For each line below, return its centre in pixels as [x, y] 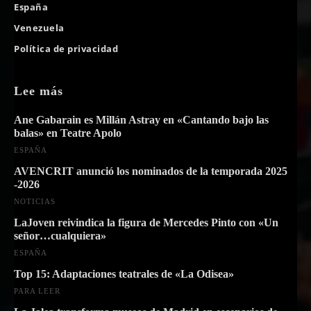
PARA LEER [37, 291]
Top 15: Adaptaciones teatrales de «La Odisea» [124, 274]
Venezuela [39, 27]
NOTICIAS [35, 201]
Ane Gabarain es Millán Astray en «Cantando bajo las [141, 119]
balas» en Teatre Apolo [68, 133]
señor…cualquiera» [60, 235]
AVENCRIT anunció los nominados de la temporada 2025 [151, 171]
